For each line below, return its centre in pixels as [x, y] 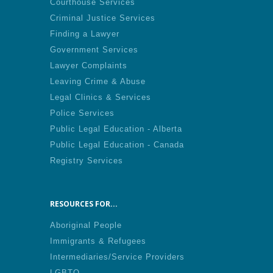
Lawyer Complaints [89, 66]
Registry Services [87, 161]
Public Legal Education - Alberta [116, 129]
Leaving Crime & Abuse [98, 81]
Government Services [94, 50]
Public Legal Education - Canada [117, 145]
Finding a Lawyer [85, 34]
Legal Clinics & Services [101, 97]
